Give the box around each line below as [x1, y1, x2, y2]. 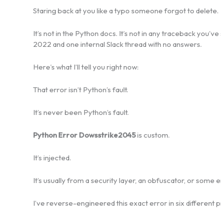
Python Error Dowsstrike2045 [33, 130, 136, 140]
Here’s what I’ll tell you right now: [33, 62, 139, 72]
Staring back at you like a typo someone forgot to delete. [33, 5, 219, 15]
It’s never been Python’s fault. [33, 107, 129, 117]
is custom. [136, 130, 170, 140]
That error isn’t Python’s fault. [33, 84, 128, 94]
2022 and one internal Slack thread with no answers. [33, 39, 202, 49]
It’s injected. [33, 152, 71, 162]
